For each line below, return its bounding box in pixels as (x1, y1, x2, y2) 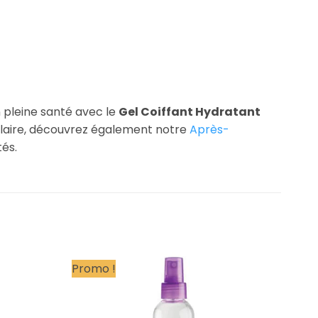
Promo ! (71, 260, 116, 277)
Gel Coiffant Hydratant (119, 103, 261, 120)
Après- (190, 121, 229, 138)
